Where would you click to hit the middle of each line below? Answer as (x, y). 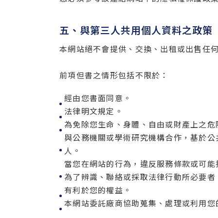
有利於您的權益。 (98, 190)
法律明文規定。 (94, 111)
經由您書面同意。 (98, 98)
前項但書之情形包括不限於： (114, 75)
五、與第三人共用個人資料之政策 (136, 30)
